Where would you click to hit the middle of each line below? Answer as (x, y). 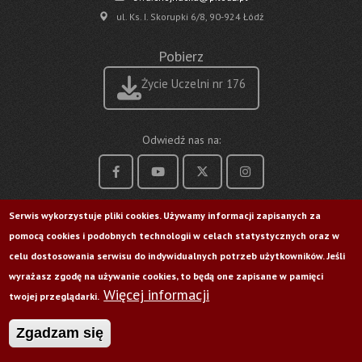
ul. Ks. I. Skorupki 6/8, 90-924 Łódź (190, 16)
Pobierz (181, 56)
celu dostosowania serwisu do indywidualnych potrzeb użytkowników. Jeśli (177, 256)
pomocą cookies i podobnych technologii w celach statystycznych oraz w (175, 236)
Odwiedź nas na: (181, 139)
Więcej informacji (157, 295)
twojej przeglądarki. (55, 296)
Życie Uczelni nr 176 (193, 83)
